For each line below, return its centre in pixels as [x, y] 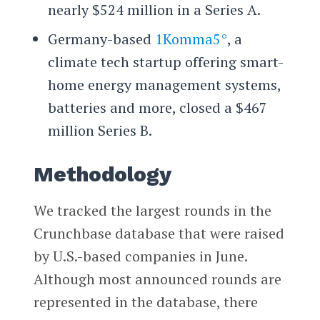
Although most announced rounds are [157, 279]
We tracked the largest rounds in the [152, 211]
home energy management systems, [164, 85]
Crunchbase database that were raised [159, 234]
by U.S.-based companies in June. [140, 256]
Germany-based [101, 39]
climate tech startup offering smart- [165, 62]
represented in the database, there [145, 302]
